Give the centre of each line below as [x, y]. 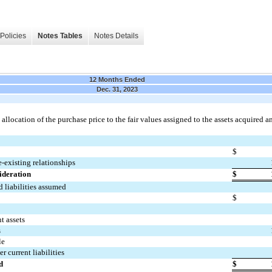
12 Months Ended [117, 79]
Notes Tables [60, 36]
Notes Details [116, 36]
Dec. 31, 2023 [117, 89]
